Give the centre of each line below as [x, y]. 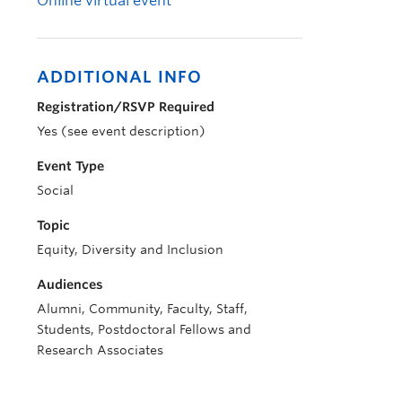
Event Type [70, 166]
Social [55, 190]
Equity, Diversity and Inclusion [130, 249]
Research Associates [100, 350]
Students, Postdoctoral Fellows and [144, 329]
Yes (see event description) [121, 131]
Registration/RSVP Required [126, 107]
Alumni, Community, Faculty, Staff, [142, 309]
